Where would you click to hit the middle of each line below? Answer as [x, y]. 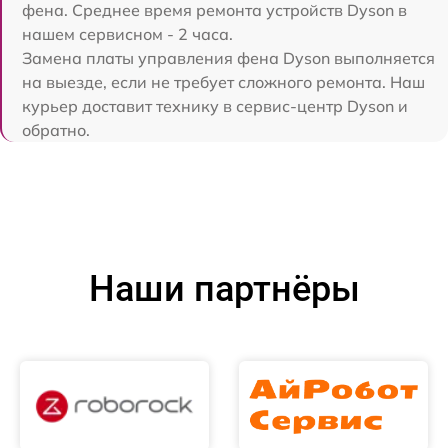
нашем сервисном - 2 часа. [127, 34]
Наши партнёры [224, 289]
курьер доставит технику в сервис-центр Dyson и [215, 106]
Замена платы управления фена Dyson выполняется [228, 58]
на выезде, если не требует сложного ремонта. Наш [223, 82]
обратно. [56, 130]
